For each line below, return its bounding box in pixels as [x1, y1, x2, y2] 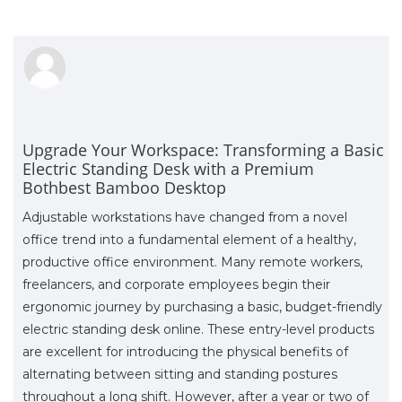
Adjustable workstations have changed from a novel [22, 208, 347, 225]
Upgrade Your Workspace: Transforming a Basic [22, 138, 384, 161]
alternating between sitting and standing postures [22, 365, 337, 382]
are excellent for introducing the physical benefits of [22, 343, 348, 360]
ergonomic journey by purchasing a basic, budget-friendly [22, 298, 382, 315]
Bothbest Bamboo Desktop [22, 176, 226, 198]
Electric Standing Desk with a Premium [22, 157, 314, 179]
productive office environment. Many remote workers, [22, 253, 363, 270]
